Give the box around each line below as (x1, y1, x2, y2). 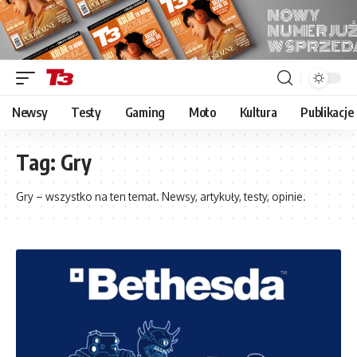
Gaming (124, 104, 165, 120)
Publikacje (300, 104, 354, 120)
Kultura (239, 104, 277, 120)
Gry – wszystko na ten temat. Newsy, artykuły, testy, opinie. (16, 189, 306, 203)
